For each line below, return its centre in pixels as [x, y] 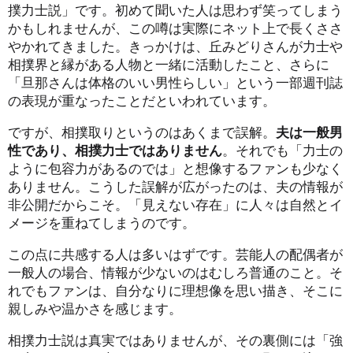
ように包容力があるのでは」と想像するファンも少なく [175, 168]
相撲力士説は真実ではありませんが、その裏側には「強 [175, 340]
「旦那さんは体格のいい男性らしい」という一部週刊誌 [175, 82]
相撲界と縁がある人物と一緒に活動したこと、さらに [169, 64]
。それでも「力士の [282, 150]
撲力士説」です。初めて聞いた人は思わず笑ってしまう [175, 9]
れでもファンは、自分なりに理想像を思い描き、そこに [175, 290]
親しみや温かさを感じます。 [95, 308]
